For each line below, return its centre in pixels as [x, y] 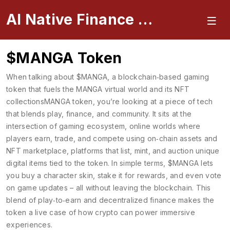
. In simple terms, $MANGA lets [160, 163]
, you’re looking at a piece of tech [153, 101]
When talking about [41, 77]
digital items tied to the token [57, 163]
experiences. [29, 225]
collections [25, 101]
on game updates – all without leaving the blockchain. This [109, 188]
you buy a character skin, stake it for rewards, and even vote [114, 175]
